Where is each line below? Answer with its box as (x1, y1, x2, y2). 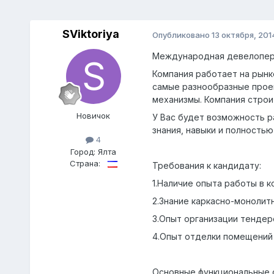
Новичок (76, 111, 111, 121)
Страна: (69, 158, 100, 168)
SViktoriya (62, 28, 120, 41)
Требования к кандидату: (152, 160, 261, 171)
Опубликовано (152, 29, 212, 40)
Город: (70, 146, 98, 157)
